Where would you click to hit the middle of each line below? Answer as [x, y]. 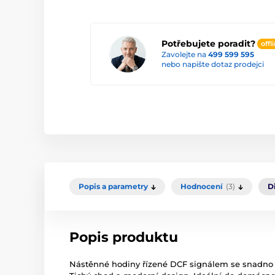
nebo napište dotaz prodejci [213, 64]
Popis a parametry [113, 187]
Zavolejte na [185, 55]
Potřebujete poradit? [208, 43]
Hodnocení [202, 187]
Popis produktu [124, 238]
